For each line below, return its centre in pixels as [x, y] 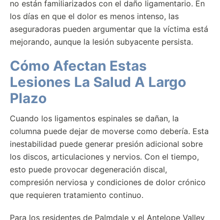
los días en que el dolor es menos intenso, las [94, 16]
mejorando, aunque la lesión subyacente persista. [101, 42]
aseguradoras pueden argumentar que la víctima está [109, 29]
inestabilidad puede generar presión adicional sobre [106, 144]
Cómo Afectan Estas [78, 66]
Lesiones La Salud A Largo [98, 82]
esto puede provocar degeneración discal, [88, 169]
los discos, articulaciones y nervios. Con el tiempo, [104, 157]
